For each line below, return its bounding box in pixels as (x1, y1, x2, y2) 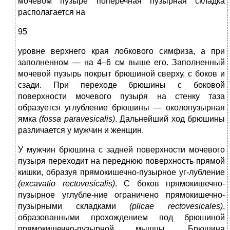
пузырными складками (18, 202, 130, 211)
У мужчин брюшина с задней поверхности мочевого (18, 145, 225, 155)
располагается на (18, 8, 85, 17)
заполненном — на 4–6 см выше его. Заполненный (18, 58, 225, 67)
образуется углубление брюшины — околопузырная (18, 103, 225, 112)
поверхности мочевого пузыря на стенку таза (18, 92, 225, 101)
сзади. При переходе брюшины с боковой (18, 81, 225, 90)
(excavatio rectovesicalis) (18, 179, 115, 188)
